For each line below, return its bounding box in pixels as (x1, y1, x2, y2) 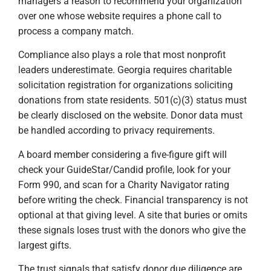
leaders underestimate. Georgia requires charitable (18, 64, 232, 76)
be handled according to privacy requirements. (18, 125, 215, 137)
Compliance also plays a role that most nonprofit (18, 49, 226, 61)
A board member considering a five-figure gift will (18, 148, 227, 160)
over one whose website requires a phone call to (18, 10, 221, 22)
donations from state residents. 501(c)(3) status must (18, 94, 247, 106)
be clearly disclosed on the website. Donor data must (18, 109, 243, 122)
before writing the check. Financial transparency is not (18, 194, 248, 206)
